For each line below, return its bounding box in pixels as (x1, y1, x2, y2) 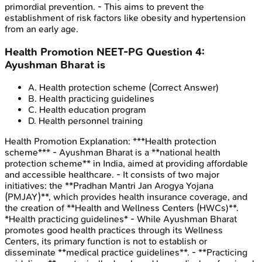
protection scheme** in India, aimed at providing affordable (5, 158, 248, 170)
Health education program (39, 104, 146, 116)
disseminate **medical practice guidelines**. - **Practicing (5, 247, 247, 258)
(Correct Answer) (146, 82, 219, 94)
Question (143, 45, 195, 58)
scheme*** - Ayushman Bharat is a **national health (5, 147, 220, 158)
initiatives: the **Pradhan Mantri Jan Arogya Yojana (5, 180, 213, 192)
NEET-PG (96, 45, 143, 58)
